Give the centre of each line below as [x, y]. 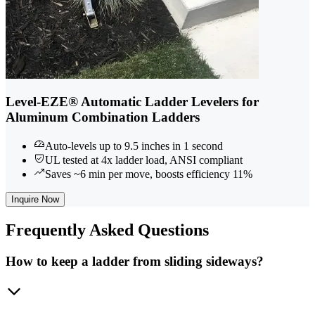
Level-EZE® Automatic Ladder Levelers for [132, 102]
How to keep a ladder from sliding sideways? [135, 261]
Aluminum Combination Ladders [103, 117]
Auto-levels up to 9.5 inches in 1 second [134, 146]
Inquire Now [35, 200]
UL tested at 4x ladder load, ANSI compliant [144, 160]
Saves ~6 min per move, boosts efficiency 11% [149, 174]
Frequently [46, 230]
